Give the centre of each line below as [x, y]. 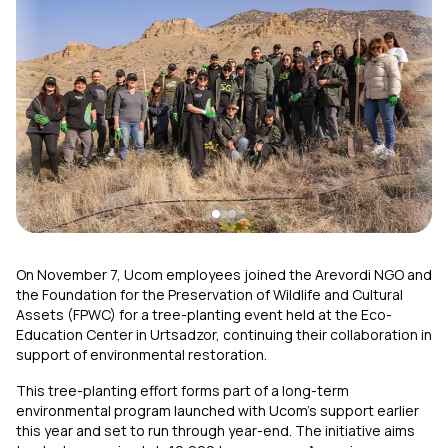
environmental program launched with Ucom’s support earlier [217, 411]
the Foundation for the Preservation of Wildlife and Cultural [209, 295]
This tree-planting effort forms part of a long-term [182, 391]
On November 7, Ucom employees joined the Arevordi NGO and [224, 275]
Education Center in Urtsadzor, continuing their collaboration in [224, 335]
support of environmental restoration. [141, 355]
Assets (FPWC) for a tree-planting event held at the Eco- [204, 315]
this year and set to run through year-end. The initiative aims [215, 431]
